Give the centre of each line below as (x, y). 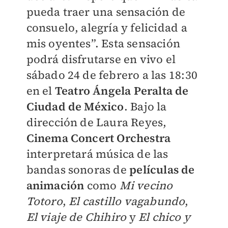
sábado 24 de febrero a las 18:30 (112, 75)
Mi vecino (146, 185)
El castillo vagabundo (127, 201)
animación (55, 185)
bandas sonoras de (78, 169)
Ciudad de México (75, 106)
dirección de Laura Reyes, (96, 122)
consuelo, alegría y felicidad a (107, 27)
